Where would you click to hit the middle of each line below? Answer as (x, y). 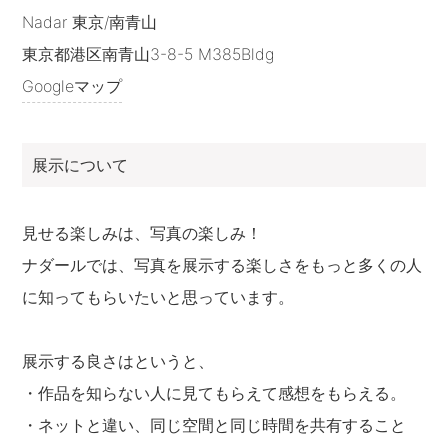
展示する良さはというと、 (118, 361)
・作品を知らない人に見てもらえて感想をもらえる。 (214, 393)
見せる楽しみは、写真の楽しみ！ (142, 233)
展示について (80, 165)
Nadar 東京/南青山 (90, 22)
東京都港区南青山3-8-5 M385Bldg (148, 54)
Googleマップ (72, 86)
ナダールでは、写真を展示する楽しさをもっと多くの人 (222, 265)
